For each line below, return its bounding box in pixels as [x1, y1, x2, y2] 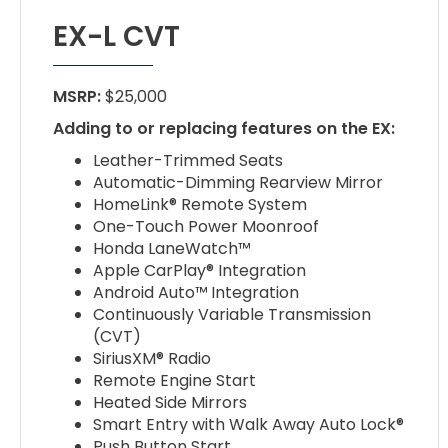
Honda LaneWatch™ [93, 237, 251, 261]
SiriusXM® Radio [93, 347, 212, 371]
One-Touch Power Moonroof [93, 215, 320, 239]
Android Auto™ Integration [93, 281, 300, 305]
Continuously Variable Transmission [93, 303, 372, 327]
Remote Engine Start [93, 369, 257, 393]
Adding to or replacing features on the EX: [53, 117, 396, 141]
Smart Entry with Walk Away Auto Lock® [93, 413, 405, 437]
